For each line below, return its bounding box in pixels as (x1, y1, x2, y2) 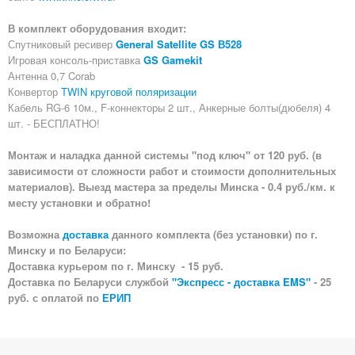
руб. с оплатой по (8, 289, 102, 305)
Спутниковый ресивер (8, 36, 116, 52)
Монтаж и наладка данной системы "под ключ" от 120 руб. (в (8, 147, 322, 162)
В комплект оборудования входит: (8, 20, 186, 36)
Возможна (8, 226, 63, 242)
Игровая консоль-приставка (8, 52, 140, 67)
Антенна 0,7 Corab (8, 67, 98, 83)
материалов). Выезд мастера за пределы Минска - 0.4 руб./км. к (8, 178, 335, 194)
